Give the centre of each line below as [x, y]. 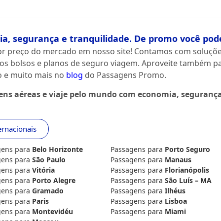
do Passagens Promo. [125, 75]
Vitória [43, 170]
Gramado [48, 191]
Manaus [178, 160]
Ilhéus [175, 191]
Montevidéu [52, 212]
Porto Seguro [187, 149]
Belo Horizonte [57, 149]
